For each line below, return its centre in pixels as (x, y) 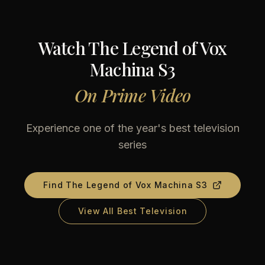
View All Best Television (132, 211)
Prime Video (146, 95)
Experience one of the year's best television (132, 128)
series (132, 145)
